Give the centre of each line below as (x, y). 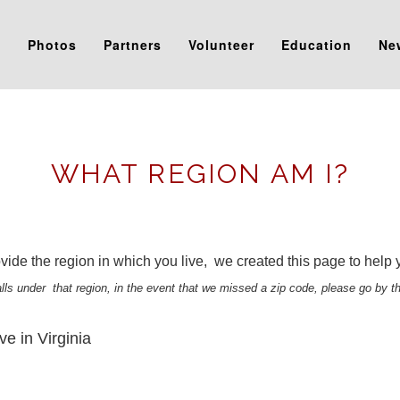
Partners (132, 45)
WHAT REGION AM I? (200, 174)
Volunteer (221, 45)
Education (316, 45)
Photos (52, 45)
